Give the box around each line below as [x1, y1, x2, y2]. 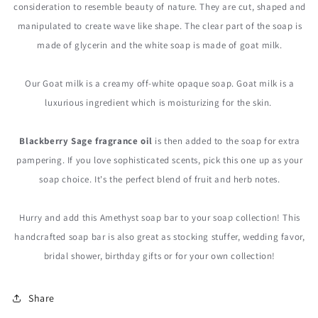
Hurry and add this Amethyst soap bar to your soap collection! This [19, 212, 300, 224]
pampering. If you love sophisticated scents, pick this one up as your [16, 154, 303, 167]
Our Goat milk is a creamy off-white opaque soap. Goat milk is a [25, 77, 295, 90]
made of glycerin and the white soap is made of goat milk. [37, 39, 283, 52]
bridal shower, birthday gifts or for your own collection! [43, 250, 276, 263]
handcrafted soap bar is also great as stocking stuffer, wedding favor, [14, 231, 305, 243]
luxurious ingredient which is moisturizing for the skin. [45, 97, 275, 109]
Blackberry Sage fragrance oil [19, 135, 153, 148]
